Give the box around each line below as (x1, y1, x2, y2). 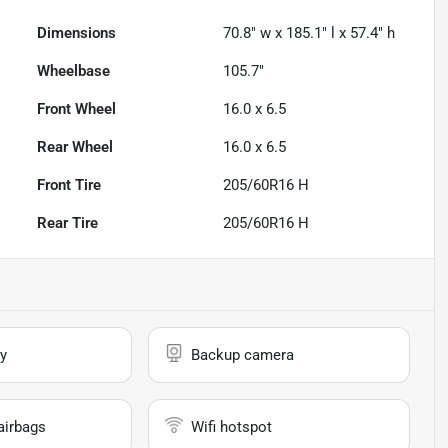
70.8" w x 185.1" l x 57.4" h (223, 24, 396, 43)
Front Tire (37, 176, 102, 195)
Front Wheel (37, 100, 117, 119)
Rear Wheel (37, 138, 114, 157)
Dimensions (37, 24, 117, 43)
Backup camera (191, 346, 295, 365)
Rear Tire (37, 214, 99, 233)
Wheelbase (37, 62, 111, 81)
